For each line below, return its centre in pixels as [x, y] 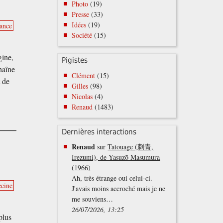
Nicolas [82, 96]
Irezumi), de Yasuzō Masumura [116, 157]
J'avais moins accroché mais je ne [119, 189]
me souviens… [93, 199]
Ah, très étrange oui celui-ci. [112, 178]
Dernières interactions [99, 132]
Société [82, 35]
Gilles [80, 86]
